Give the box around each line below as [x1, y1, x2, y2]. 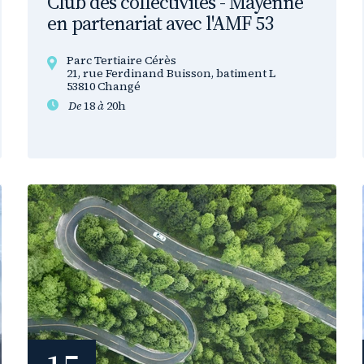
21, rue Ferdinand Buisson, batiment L [67, 65, 275, 81]
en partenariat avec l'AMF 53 [47, 10, 273, 37]
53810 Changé [67, 78, 141, 94]
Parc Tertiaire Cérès [67, 52, 176, 68]
